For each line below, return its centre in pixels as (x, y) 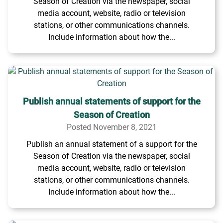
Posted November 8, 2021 (111, 127)
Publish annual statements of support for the (111, 101)
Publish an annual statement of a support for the (111, 144)
